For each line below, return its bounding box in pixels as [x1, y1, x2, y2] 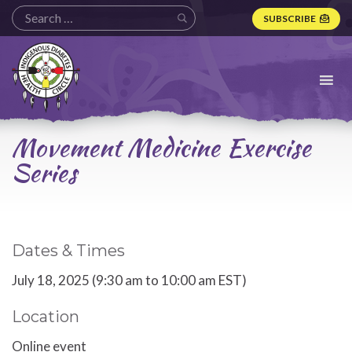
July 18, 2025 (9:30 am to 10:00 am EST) [12, 272, 247, 288]
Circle [11, 89, 45, 104]
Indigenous [11, 42, 75, 57]
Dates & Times [12, 241, 125, 260]
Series [12, 154, 77, 191]
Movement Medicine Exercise [12, 129, 311, 166]
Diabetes [11, 57, 64, 72]
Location [12, 307, 79, 326]
